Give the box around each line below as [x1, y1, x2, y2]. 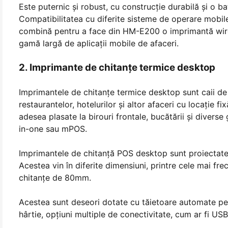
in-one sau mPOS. [19, 124, 87, 134]
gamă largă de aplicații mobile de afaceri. [19, 38, 179, 49]
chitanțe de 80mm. [19, 173, 91, 183]
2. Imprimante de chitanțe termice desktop [19, 62, 215, 74]
